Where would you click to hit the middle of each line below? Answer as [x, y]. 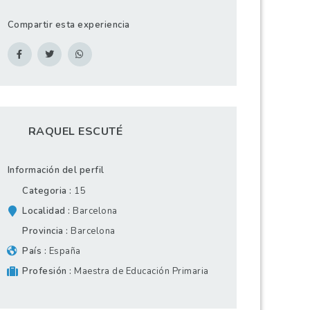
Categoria [45, 191]
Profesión [45, 272]
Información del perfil [56, 171]
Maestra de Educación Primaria [142, 272]
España [65, 252]
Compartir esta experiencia [69, 25]
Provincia [43, 231]
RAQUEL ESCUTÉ [75, 132]
